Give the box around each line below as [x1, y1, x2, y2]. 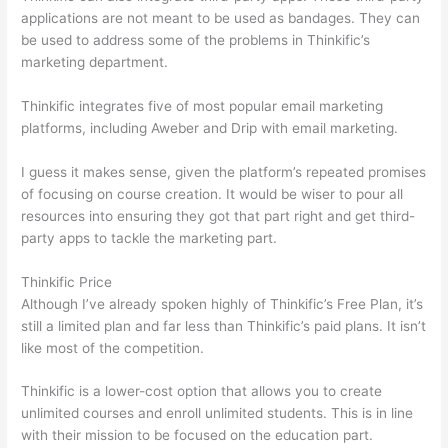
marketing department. [21, 53, 169, 70]
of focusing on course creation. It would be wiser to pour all [21, 185, 404, 202]
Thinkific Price [21, 273, 113, 290]
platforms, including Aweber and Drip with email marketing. [21, 119, 399, 136]
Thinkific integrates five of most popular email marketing [21, 97, 384, 114]
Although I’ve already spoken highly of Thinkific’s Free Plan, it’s [21, 295, 424, 312]
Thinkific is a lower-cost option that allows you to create [21, 383, 383, 400]
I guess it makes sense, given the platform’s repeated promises [21, 163, 427, 180]
